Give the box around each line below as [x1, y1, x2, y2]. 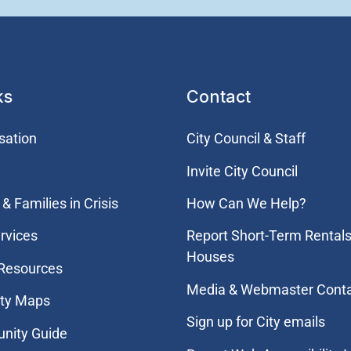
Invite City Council [186, 162, 298, 179]
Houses [186, 248, 234, 266]
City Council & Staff [186, 130, 306, 147]
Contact [186, 86, 251, 107]
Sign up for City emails [186, 313, 325, 331]
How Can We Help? [186, 194, 306, 212]
